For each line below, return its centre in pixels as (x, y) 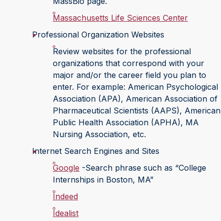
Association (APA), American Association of (135, 99)
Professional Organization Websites (98, 35)
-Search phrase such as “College (143, 168)
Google (66, 168)
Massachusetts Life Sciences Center (120, 18)
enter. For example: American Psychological (135, 87)
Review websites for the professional (122, 51)
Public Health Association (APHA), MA (126, 122)
